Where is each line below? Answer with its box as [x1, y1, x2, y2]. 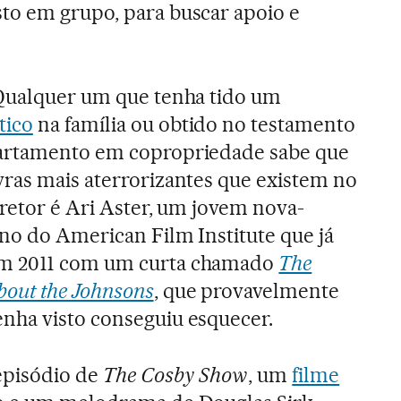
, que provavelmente [153, 278, 340, 304]
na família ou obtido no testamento [32, 112, 356, 138]
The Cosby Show [102, 363, 249, 388]
